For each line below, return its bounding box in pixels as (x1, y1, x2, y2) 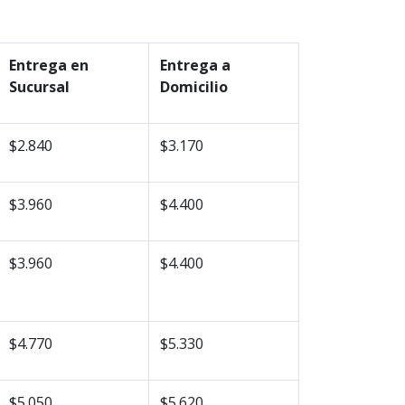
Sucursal (9, 77, 70, 98)
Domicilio (160, 77, 228, 98)
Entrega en (9, 55, 89, 76)
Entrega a (160, 55, 231, 76)
